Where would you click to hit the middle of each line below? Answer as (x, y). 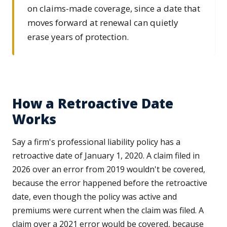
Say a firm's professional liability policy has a (96, 142)
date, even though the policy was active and (94, 197)
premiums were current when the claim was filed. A (108, 211)
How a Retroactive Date (93, 104)
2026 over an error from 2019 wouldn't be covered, (109, 169)
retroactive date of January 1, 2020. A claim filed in (106, 156)
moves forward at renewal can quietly (103, 23)
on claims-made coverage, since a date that (114, 9)
